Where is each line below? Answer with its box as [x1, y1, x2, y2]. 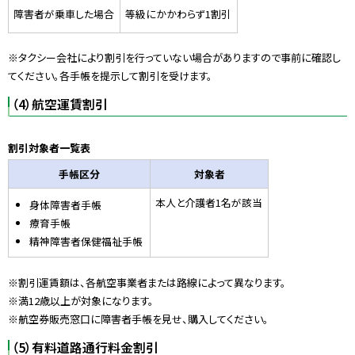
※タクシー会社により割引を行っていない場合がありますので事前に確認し [8, 50, 341, 66]
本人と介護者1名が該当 [155, 195, 263, 211]
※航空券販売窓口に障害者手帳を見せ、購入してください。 [8, 311, 269, 326]
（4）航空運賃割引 [12, 95, 108, 114]
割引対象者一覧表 [8, 140, 90, 156]
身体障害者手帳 [29, 197, 101, 212]
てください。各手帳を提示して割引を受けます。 [8, 68, 212, 84]
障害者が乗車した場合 [13, 6, 115, 21]
